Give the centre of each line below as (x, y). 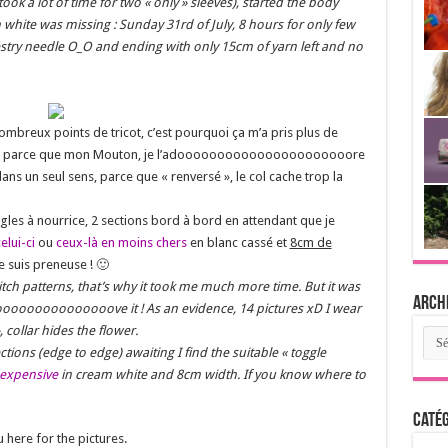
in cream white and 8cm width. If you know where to (211, 374)
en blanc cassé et (238, 242)
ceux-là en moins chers (121, 242)
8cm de (310, 242)
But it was (330, 286)
